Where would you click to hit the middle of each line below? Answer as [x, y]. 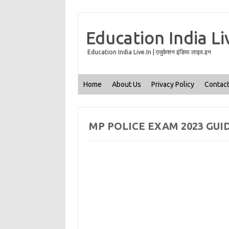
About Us [127, 84]
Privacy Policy [173, 84]
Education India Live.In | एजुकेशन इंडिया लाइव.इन [149, 52]
